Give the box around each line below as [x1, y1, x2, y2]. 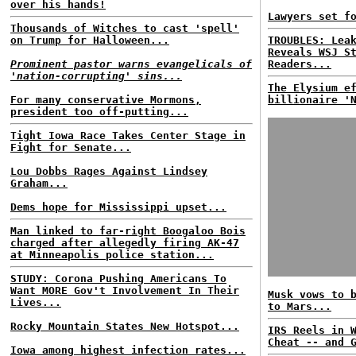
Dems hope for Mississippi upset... [10, 201, 226, 213]
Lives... [10, 296, 61, 308]
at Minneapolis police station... [10, 249, 214, 261]
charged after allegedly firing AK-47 [10, 237, 239, 249]
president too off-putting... [10, 106, 188, 118]
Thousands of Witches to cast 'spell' [10, 22, 239, 34]
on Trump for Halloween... [10, 34, 169, 46]
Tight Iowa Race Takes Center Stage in [10, 130, 246, 141]
